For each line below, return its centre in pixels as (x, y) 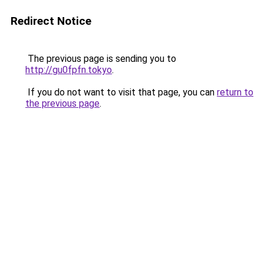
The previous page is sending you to (101, 59)
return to (235, 92)
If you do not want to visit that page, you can (121, 92)
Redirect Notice (51, 21)
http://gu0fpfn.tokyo (69, 70)
